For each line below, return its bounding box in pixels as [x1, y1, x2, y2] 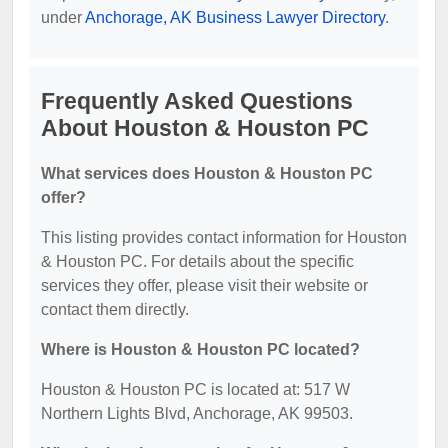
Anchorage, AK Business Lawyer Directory [85, 8, 385, 26]
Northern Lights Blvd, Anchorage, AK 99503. [41, 404, 353, 422]
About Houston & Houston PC [41, 114, 369, 141]
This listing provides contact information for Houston [41, 228, 407, 246]
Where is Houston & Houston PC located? [41, 340, 360, 358]
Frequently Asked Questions [41, 87, 353, 114]
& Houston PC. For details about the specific [41, 252, 354, 270]
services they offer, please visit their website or [41, 276, 368, 294]
